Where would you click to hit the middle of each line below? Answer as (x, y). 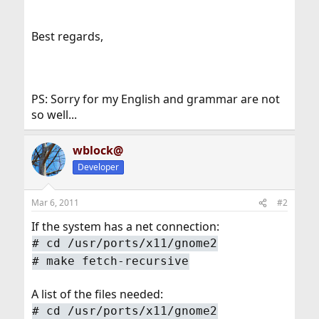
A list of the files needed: (97, 294)
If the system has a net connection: (125, 226)
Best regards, (67, 36)
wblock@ (98, 150)
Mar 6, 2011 (55, 203)
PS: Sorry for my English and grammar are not (155, 99)
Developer (98, 167)
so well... (54, 115)
